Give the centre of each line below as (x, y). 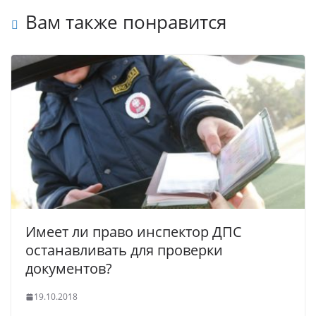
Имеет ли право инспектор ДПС (134, 232)
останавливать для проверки (124, 250)
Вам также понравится (126, 22)
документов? (69, 269)
